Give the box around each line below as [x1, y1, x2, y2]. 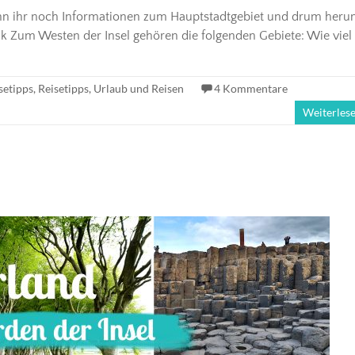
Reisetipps [38, 81, 89, 95]
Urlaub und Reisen [94, 81, 184, 95]
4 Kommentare [214, 81, 288, 95]
